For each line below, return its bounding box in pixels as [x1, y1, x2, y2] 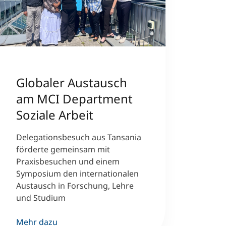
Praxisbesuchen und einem [16, 156, 120, 167]
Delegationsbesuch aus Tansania [16, 132, 141, 143]
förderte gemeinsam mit [16, 144, 110, 155]
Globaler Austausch [16, 74, 127, 91]
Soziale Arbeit [16, 106, 93, 123]
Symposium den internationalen [16, 168, 139, 179]
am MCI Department [16, 90, 133, 107]
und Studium [16, 192, 66, 203]
